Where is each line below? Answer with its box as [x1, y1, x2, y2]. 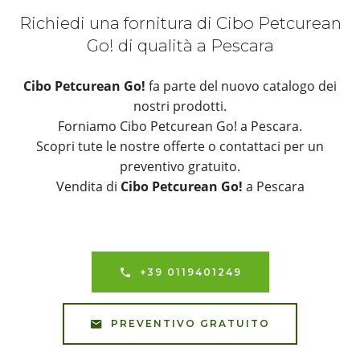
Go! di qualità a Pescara [86, 35, 274, 56]
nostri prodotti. [133, 97, 227, 116]
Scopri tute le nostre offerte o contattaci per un [36, 137, 324, 156]
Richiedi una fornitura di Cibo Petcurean [18, 13, 342, 34]
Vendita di [55, 178, 121, 196]
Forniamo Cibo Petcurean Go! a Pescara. [58, 117, 302, 136]
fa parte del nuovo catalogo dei [145, 77, 337, 96]
